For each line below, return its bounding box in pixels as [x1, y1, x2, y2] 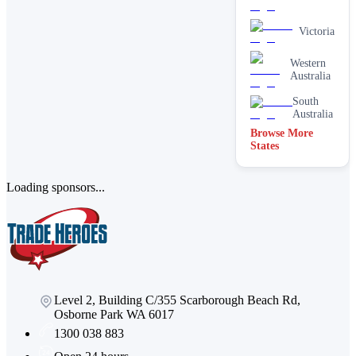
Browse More [250, 126, 313, 139]
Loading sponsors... [6, 180, 105, 194]
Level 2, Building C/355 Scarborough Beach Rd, [54, 292, 300, 307]
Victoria [299, 25, 335, 37]
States [250, 139, 279, 152]
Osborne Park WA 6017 [54, 307, 174, 321]
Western [289, 56, 326, 69]
